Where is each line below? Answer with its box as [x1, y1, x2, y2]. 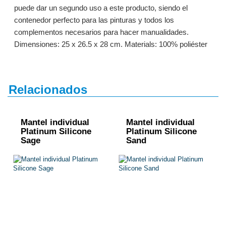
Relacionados [9, 83, 87, 96]
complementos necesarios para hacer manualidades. [14, 28, 189, 36]
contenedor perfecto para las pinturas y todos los [14, 16, 174, 24]
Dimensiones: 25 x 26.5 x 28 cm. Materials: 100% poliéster [14, 40, 207, 48]
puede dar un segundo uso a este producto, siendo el [14, 4, 188, 12]
